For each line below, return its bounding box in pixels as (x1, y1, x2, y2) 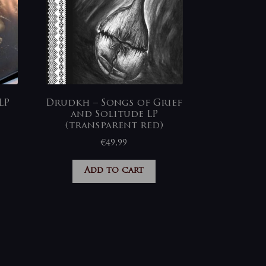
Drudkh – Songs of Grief (46, 99, 183, 109)
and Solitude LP (70, 110, 158, 120)
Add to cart (84, 166, 144, 176)
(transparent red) (65, 121, 163, 131)
